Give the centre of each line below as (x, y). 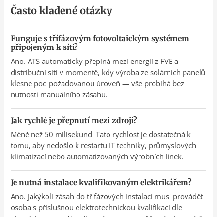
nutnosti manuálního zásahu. (59, 94)
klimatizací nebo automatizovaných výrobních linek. (97, 156)
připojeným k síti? (45, 47)
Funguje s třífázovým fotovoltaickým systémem (100, 38)
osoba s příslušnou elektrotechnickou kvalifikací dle (97, 207)
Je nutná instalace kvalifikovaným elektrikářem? (101, 182)
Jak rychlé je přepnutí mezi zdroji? (74, 120)
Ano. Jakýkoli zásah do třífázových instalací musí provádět (107, 196)
